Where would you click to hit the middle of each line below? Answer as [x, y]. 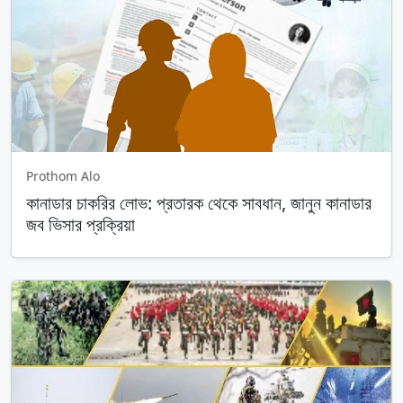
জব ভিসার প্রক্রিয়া [81, 224]
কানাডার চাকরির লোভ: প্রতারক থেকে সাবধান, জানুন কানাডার [199, 203]
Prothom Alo [63, 176]
